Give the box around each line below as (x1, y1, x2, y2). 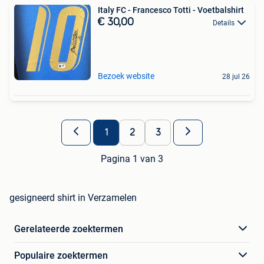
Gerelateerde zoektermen (14, 223, 123, 235)
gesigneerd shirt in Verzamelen (9, 192, 137, 203)
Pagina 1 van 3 (101, 153, 163, 164)
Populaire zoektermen (14, 249, 108, 261)
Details (213, 18, 235, 27)
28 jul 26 (222, 72, 250, 81)
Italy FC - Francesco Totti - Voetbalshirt (98, 5, 244, 15)
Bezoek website (98, 71, 154, 81)
